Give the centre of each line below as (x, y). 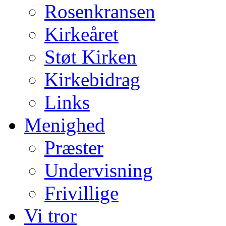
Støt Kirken (91, 57)
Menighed (65, 125)
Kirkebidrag (92, 79)
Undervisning (99, 170)
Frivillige (81, 193)
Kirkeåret (81, 34)
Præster (74, 148)
